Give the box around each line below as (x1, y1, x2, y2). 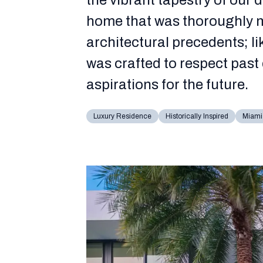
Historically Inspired (165, 112, 228, 121)
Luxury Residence (93, 112, 151, 121)
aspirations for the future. (86, 77, 248, 92)
